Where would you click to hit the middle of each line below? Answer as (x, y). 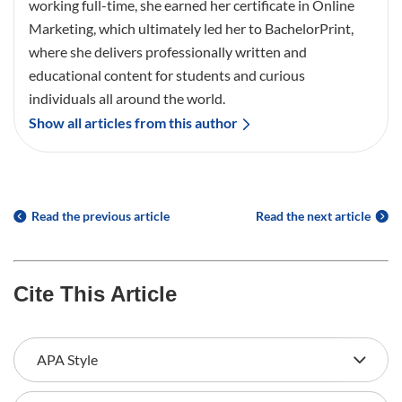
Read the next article (313, 215)
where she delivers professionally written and (168, 51)
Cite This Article (95, 293)
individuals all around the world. (127, 98)
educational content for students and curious (167, 74)
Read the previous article (100, 215)
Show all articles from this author (133, 122)
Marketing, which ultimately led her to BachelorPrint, (191, 28)
